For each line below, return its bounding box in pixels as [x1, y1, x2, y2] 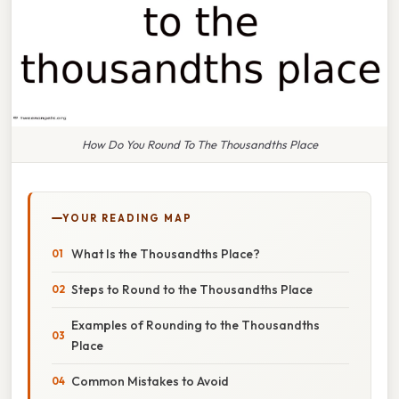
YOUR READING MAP [62, 211, 192, 224]
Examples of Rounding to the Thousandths [71, 316, 320, 333]
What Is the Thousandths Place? [71, 245, 260, 262]
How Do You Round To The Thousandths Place [81, 136, 318, 151]
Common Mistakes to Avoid [71, 372, 229, 389]
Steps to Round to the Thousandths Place [71, 281, 313, 297]
